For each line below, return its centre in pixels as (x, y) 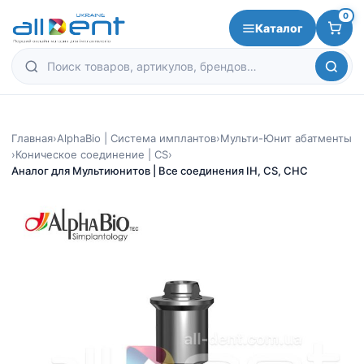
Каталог (279, 28)
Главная (32, 138)
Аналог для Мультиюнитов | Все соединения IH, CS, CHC (160, 171)
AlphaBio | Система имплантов (136, 138)
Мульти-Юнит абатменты (286, 138)
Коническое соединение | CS (92, 154)
